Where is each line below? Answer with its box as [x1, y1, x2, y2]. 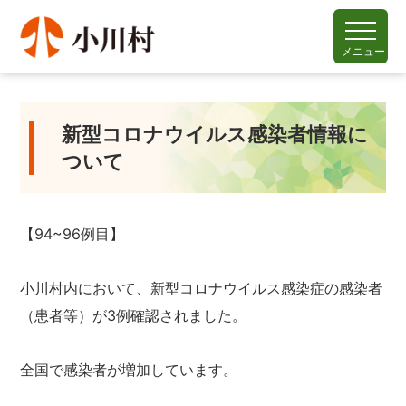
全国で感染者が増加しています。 [20, 361, 238, 379]
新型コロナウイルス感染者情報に [62, 122, 369, 146]
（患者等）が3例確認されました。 [20, 306, 247, 324]
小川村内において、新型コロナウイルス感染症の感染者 [20, 279, 383, 297]
